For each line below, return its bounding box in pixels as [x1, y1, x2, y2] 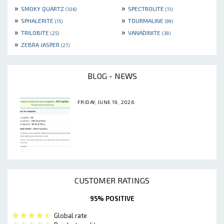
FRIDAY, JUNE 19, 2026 [77, 98, 135, 105]
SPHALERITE [21, 16, 55, 24]
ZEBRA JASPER [21, 40, 61, 48]
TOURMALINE [128, 16, 165, 24]
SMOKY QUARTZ [21, 4, 65, 12]
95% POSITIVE [89, 194, 134, 202]
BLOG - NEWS [87, 70, 137, 80]
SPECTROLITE [128, 4, 165, 12]
